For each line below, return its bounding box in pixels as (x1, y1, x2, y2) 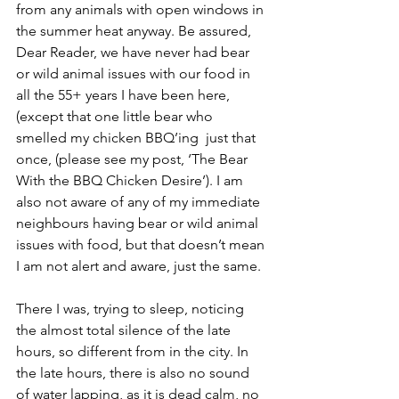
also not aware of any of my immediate (16, 192, 264, 210)
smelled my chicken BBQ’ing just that (16, 128, 259, 146)
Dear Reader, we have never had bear (16, 43, 253, 61)
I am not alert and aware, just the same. (16, 256, 261, 274)
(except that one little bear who (16, 107, 216, 125)
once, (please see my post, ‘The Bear (16, 150, 251, 167)
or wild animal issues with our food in (16, 64, 254, 82)
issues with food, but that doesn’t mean (16, 235, 268, 253)
